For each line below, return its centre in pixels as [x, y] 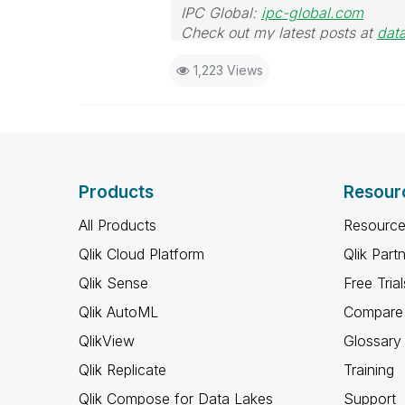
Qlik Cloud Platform [141, 254]
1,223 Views [228, 71]
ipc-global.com [312, 13]
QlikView [107, 341]
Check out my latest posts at [278, 33]
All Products [118, 226]
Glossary [372, 341]
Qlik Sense [113, 283]
